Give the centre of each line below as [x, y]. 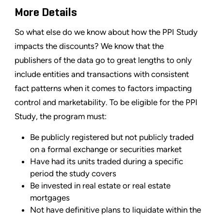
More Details [46, 12]
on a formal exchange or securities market [106, 149]
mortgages [50, 197]
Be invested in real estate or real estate [100, 185]
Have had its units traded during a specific [107, 161]
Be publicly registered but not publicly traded [112, 137]
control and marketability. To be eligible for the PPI [106, 102]
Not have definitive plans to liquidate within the [116, 209]
